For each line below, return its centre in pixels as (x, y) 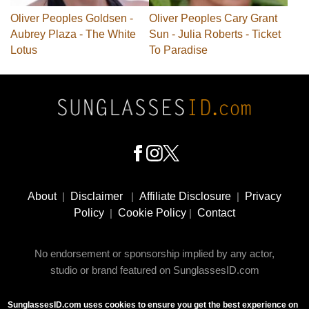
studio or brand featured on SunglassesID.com (154, 270)
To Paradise (178, 50)
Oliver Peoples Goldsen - (72, 19)
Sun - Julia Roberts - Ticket (215, 34)
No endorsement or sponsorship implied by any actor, (154, 254)
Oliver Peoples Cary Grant (213, 19)
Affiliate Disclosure (185, 197)
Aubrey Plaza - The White (73, 34)
